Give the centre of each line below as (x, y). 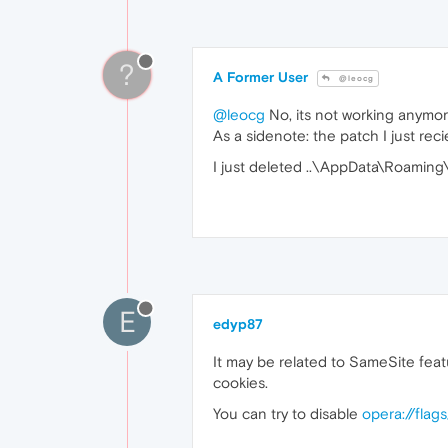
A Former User (260, 77)
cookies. (240, 383)
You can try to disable (287, 414)
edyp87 (238, 324)
